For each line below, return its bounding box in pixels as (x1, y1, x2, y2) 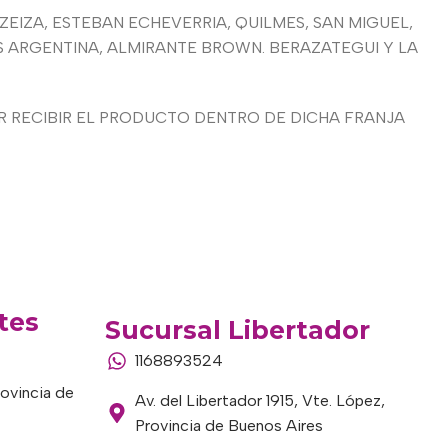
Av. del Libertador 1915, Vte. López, (134, 391, 385, 410)
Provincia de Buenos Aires (134, 416, 323, 435)
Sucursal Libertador (104, 315, 370, 345)
